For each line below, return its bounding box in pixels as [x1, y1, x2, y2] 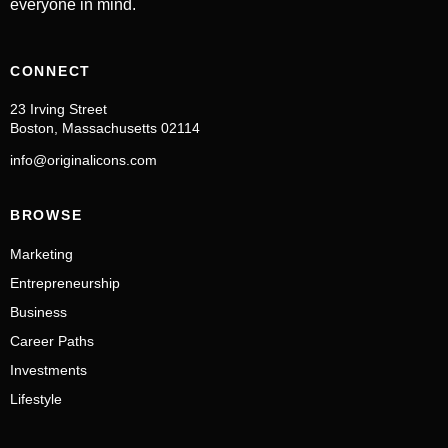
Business [10, 303, 67, 320]
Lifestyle [10, 390, 62, 407]
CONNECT [10, 62, 91, 79]
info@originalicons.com [10, 151, 157, 168]
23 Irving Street [10, 100, 107, 117]
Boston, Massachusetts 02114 [10, 119, 200, 136]
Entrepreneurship [10, 274, 120, 291]
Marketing [10, 245, 73, 262]
